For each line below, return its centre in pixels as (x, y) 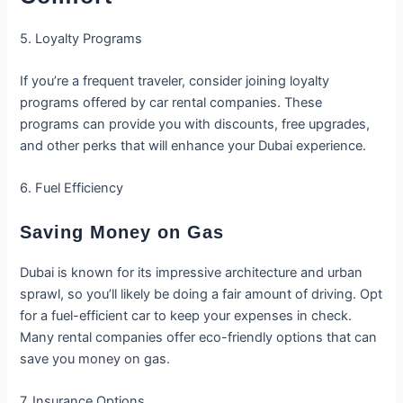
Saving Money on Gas (122, 232)
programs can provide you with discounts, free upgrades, (195, 125)
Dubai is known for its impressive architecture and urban (192, 272)
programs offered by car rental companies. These (171, 103)
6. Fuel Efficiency (72, 188)
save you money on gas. (95, 358)
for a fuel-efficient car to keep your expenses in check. (186, 315)
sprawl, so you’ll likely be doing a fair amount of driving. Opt (201, 294)
